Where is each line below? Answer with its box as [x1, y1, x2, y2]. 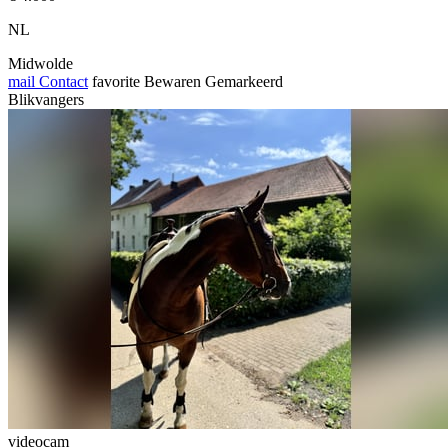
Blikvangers [8, 90, 84, 108]
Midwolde [8, 54, 73, 72]
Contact [35, 72, 88, 90]
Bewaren [144, 72, 201, 90]
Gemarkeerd [205, 72, 283, 90]
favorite [92, 72, 140, 90]
